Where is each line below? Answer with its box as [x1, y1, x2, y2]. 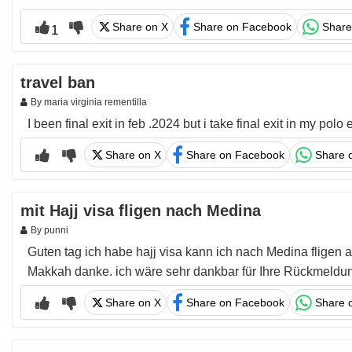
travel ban [20, 74, 95, 91]
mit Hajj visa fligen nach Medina [20, 202, 261, 219]
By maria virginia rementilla [31, 97, 147, 108]
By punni [31, 225, 68, 236]
